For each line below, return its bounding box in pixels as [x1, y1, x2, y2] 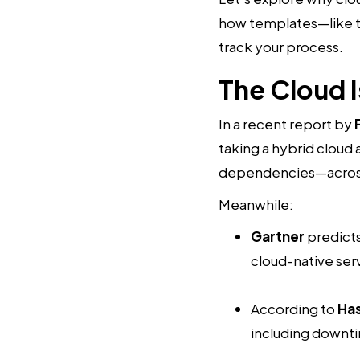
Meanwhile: [219, 195, 293, 214]
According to [251, 300, 337, 318]
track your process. [219, 38, 343, 56]
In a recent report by [219, 115, 354, 133]
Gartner [251, 227, 305, 246]
